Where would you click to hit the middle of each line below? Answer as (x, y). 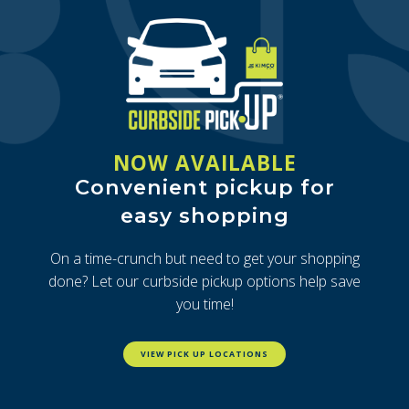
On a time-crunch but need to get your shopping (204, 258)
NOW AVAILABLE (204, 163)
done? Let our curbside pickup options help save (204, 281)
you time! (204, 304)
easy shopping (204, 215)
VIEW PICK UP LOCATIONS (204, 355)
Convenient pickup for (204, 187)
